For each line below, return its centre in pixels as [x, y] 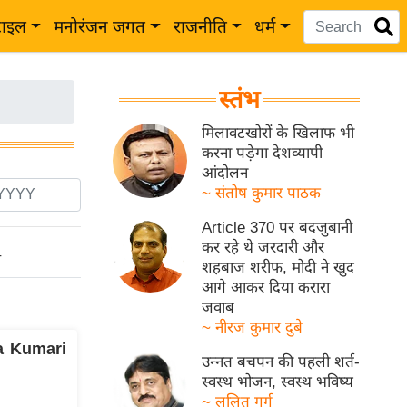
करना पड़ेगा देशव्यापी [263, 153]
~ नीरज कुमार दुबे [253, 328]
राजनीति [200, 27]
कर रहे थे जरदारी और [263, 248]
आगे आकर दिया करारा [266, 288]
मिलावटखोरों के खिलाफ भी [278, 133]
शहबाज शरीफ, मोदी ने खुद [278, 268]
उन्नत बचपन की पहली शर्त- [281, 362]
